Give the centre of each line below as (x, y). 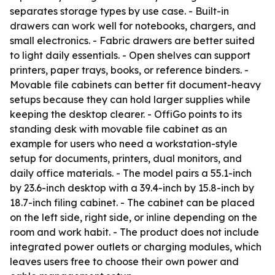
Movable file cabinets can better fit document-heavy (135, 85)
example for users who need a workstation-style (124, 144)
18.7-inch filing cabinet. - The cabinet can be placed (132, 203)
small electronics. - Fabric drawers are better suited (132, 41)
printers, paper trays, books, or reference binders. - (129, 70)
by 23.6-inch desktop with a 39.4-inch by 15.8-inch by (132, 188)
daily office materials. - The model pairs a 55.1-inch (131, 173)
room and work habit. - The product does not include (134, 232)
